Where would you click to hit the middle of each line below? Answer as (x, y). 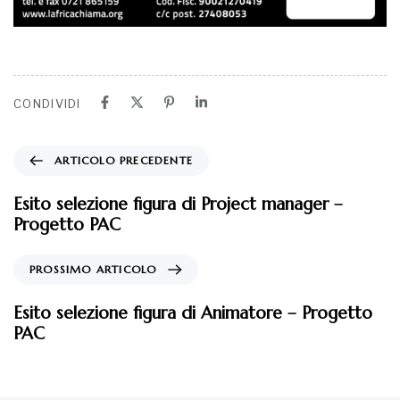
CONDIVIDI (47, 103)
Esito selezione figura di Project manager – (178, 203)
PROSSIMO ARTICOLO (93, 269)
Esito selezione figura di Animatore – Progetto (193, 312)
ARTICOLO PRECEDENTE (124, 160)
